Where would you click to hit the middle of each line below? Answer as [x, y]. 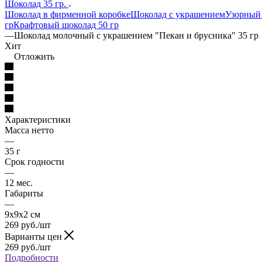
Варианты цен [35, 236]
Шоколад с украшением [178, 14]
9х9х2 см [23, 214]
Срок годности [35, 161]
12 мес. [19, 182]
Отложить [34, 56]
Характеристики [38, 119]
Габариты [24, 193]
